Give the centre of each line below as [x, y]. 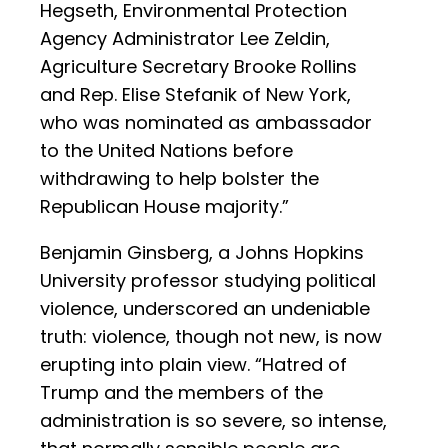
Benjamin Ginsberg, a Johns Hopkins [202, 253]
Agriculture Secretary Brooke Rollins [198, 67]
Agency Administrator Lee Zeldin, [185, 39]
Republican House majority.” [164, 207]
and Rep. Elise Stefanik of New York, [195, 95]
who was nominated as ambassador [206, 123]
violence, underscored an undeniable [205, 309]
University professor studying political [208, 281]
